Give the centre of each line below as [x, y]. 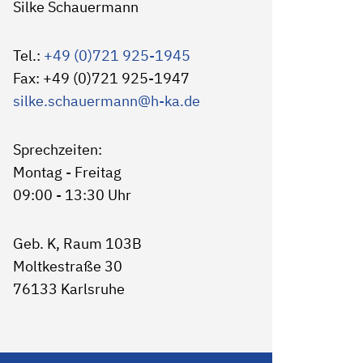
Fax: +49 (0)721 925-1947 [101, 78]
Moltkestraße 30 [67, 266]
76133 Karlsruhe [68, 289]
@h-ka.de [169, 101]
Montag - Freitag [67, 172]
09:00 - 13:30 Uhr [72, 195]
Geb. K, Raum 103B [77, 243]
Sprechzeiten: [57, 149]
